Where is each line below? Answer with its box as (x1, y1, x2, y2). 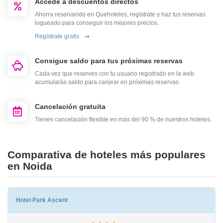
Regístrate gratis (35, 33, 79, 40)
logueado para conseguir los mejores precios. (35, 19, 159, 27)
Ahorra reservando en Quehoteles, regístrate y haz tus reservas (35, 11, 206, 18)
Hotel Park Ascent (16, 197, 68, 204)
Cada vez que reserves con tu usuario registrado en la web (35, 70, 194, 78)
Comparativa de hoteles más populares (7, 149, 206, 161)
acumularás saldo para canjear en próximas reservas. (35, 79, 180, 86)
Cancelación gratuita (35, 103, 106, 111)
